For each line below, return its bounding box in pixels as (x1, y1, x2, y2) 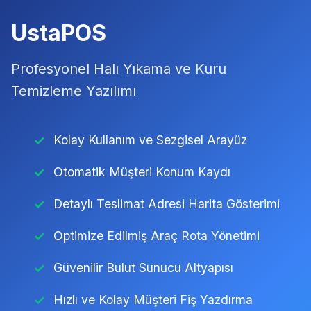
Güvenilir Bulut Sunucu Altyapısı (53, 260, 233, 275)
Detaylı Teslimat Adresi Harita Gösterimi (53, 196, 280, 211)
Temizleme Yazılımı (11, 82, 136, 99)
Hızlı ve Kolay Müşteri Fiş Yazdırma (53, 292, 253, 307)
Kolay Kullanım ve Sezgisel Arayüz (53, 132, 247, 147)
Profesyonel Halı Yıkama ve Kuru (11, 60, 226, 77)
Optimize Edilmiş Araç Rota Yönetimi (53, 228, 260, 243)
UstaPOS (11, 19, 106, 47)
